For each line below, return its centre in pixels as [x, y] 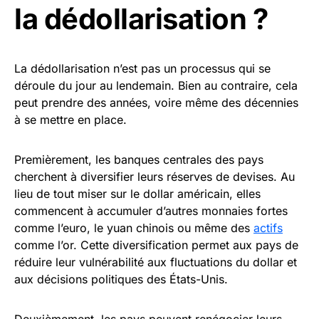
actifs [268, 228]
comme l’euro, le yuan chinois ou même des [134, 228]
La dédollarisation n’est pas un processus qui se [142, 69]
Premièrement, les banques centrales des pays [139, 160]
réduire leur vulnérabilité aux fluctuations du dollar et [156, 262]
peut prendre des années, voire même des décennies [156, 103]
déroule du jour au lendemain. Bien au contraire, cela [156, 86]
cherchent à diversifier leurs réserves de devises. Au [155, 177]
